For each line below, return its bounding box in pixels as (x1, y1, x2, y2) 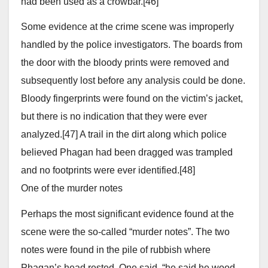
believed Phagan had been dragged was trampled (21, 147, 233, 158)
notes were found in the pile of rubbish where (21, 245, 211, 255)
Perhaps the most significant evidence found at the (21, 209, 234, 220)
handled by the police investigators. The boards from (21, 39, 242, 50)
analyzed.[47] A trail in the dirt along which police (21, 129, 227, 140)
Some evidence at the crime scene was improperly (21, 22, 234, 32)
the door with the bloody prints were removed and (21, 57, 229, 68)
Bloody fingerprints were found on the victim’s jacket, (21, 93, 243, 104)
